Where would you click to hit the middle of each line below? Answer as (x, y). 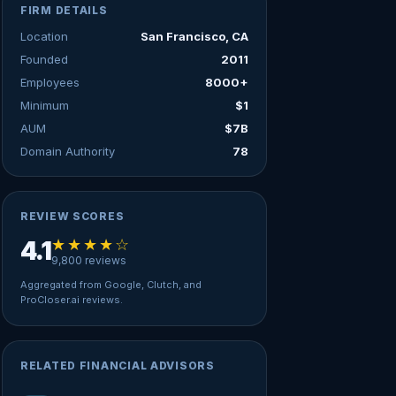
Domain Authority (68, 151)
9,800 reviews (88, 260)
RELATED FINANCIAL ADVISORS (118, 366)
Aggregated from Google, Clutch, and (111, 285)
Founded (44, 59)
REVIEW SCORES (72, 216)
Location (44, 36)
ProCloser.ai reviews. (72, 300)
